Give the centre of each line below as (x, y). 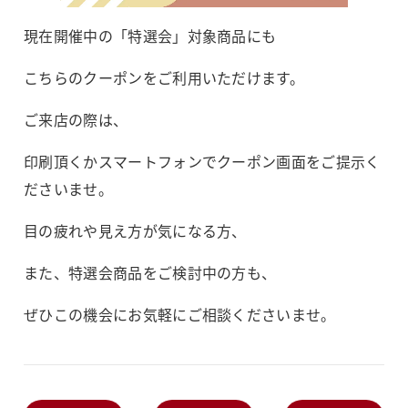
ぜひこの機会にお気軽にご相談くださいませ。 (180, 314)
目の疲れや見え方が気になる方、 (135, 230)
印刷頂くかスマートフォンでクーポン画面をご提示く (202, 161)
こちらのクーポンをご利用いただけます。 (164, 77)
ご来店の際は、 (76, 119)
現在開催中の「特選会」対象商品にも (150, 36)
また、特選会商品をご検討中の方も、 (150, 272)
